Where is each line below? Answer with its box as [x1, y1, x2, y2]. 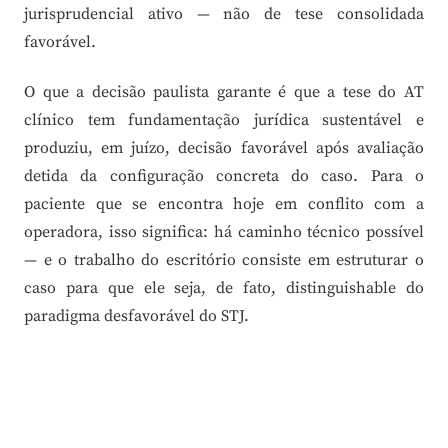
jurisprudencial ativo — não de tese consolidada [24, 4, 424, 25]
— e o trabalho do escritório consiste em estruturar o [24, 250, 424, 271]
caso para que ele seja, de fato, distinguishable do [24, 278, 424, 299]
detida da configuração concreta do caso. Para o [24, 166, 424, 187]
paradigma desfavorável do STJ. [24, 306, 249, 327]
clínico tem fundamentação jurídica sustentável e [24, 110, 424, 131]
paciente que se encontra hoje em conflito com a [24, 194, 424, 215]
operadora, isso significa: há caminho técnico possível [24, 222, 424, 243]
